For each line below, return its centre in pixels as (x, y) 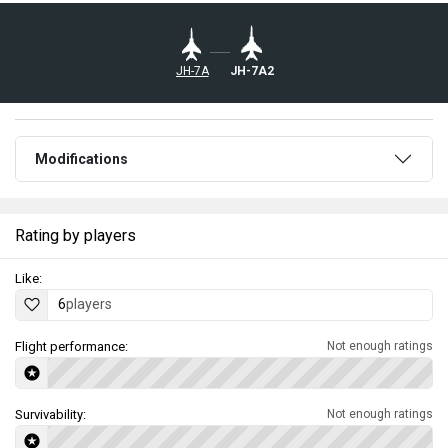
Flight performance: (71, 346)
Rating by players (75, 235)
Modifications (82, 158)
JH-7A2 (252, 71)
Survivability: (50, 414)
